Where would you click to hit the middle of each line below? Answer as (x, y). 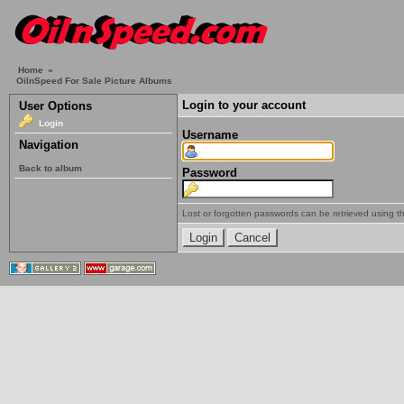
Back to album (50, 168)
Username (210, 134)
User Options (55, 106)
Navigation (49, 145)
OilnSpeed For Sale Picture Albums (94, 81)
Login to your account (244, 105)
